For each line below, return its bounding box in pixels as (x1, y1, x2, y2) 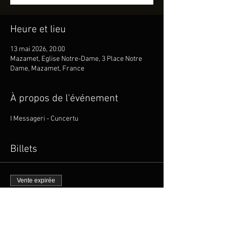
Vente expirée (17, 176, 55, 184)
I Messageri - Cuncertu (10, 114, 78, 123)
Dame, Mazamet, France (10, 64, 84, 73)
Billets (10, 143, 37, 155)
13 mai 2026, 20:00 (10, 44, 65, 54)
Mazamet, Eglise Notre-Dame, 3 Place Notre (10, 54, 142, 63)
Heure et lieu (10, 23, 66, 36)
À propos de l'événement (10, 92, 118, 105)
